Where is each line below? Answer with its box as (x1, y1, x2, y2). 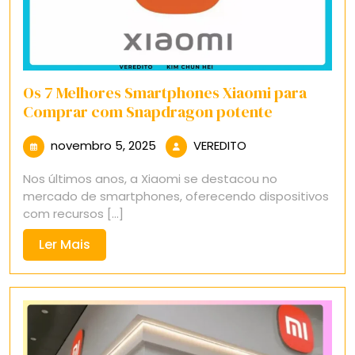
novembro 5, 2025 (51, 136, 156, 154)
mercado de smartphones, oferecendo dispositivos (23, 187, 329, 204)
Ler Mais (39, 235, 90, 254)
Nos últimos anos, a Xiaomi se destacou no (23, 170, 277, 187)
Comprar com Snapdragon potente (23, 100, 273, 123)
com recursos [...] (23, 204, 124, 222)
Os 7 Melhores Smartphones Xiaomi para (23, 81, 307, 104)
